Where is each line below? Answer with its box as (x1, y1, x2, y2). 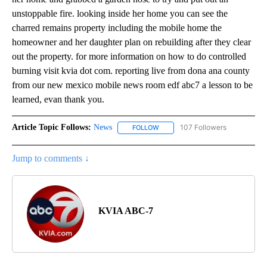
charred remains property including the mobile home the (12, 23, 222, 33)
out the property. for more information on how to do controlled (12, 51, 246, 62)
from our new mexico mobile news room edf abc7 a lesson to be (12, 80, 253, 91)
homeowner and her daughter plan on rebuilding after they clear (12, 37, 251, 48)
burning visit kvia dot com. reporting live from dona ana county (12, 66, 250, 76)
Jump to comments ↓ (12, 153, 89, 163)
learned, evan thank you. (12, 94, 104, 105)
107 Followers (180, 123, 226, 132)
